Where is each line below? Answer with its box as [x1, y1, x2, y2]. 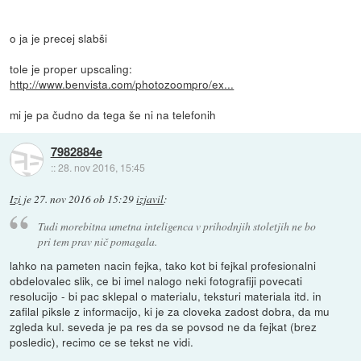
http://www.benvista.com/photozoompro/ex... [10, 76, 234, 93]
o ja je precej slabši [10, 30, 108, 47]
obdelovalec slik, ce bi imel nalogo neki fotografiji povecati [10, 272, 303, 288]
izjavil [136, 192, 164, 207]
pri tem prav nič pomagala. [37, 233, 157, 249]
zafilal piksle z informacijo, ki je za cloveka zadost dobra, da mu [10, 302, 330, 319]
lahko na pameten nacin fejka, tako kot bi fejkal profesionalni [10, 256, 317, 273]
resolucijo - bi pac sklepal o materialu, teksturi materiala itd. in [10, 287, 322, 304]
